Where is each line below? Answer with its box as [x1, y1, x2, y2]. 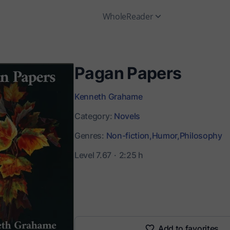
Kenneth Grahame [74, 91, 143, 102]
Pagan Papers [74, 63, 182, 83]
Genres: [74, 130, 106, 141]
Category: [74, 111, 114, 121]
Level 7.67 [74, 150, 111, 160]
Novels [113, 111, 140, 121]
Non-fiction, [106, 130, 152, 141]
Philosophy [179, 130, 222, 141]
